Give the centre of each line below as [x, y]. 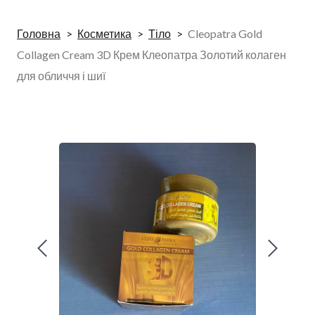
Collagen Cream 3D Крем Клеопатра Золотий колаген [152, 54]
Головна [39, 33]
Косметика [104, 33]
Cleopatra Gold [225, 33]
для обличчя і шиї [61, 76]
